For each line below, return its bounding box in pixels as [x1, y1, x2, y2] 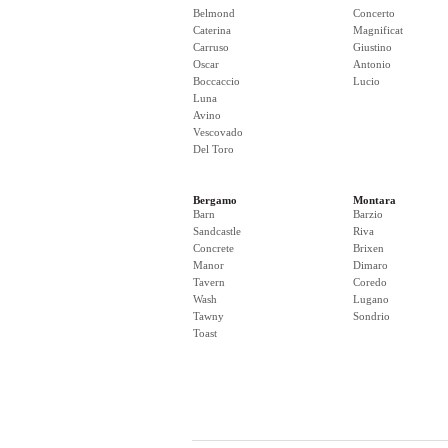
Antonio [353, 58, 391, 70]
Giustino [353, 41, 392, 53]
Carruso [193, 41, 229, 53]
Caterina [193, 24, 231, 36]
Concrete [193, 242, 234, 254]
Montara [353, 194, 396, 206]
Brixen [353, 242, 384, 254]
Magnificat [353, 24, 403, 36]
